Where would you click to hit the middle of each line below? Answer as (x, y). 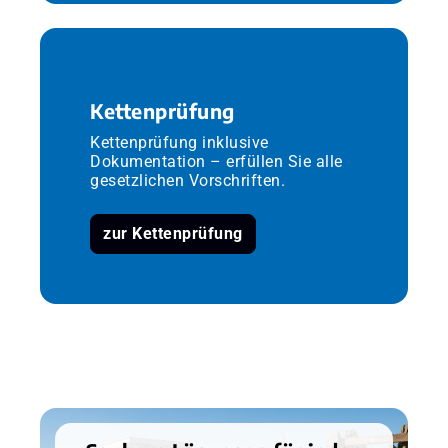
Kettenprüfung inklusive (179, 142)
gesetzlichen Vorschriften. (187, 180)
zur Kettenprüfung (173, 233)
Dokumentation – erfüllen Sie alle (216, 161)
